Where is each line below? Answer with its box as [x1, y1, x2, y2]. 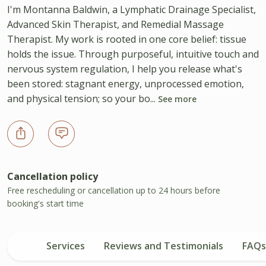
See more [158, 93, 197, 104]
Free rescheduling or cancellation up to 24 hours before [7, 184, 220, 196]
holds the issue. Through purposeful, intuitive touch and [7, 47, 259, 61]
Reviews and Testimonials [103, 239, 223, 252]
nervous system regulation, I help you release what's [7, 62, 242, 75]
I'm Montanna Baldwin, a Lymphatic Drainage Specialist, [7, 2, 256, 16]
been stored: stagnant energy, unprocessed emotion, [7, 77, 244, 90]
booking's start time [7, 197, 84, 209]
